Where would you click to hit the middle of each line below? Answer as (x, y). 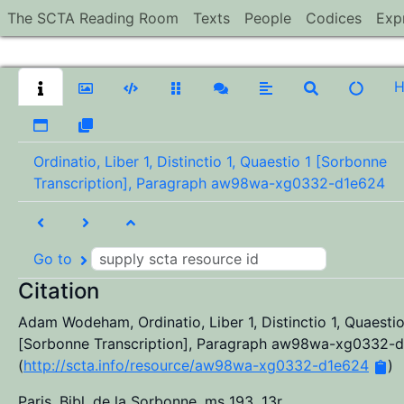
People (268, 18)
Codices (334, 18)
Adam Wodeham (74, 322)
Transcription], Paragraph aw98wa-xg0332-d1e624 (209, 183)
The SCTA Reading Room (93, 18)
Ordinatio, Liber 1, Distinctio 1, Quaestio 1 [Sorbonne (210, 161)
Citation (59, 291)
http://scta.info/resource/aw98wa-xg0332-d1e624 (196, 365)
